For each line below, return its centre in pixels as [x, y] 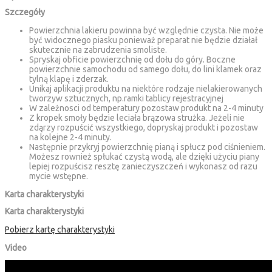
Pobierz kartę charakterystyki [60, 230]
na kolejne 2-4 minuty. [70, 138]
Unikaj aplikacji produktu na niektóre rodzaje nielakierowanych [146, 89]
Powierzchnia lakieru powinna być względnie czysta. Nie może [146, 31]
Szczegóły [25, 12]
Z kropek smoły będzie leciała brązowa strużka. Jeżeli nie [137, 118]
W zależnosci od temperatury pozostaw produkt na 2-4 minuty [146, 108]
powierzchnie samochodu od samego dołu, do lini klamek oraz [145, 70]
